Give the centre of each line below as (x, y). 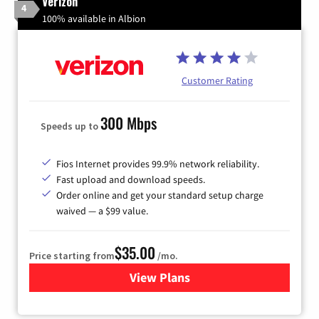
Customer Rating (217, 80)
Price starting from (72, 256)
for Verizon (190, 278)
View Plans (159, 278)
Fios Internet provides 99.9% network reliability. (158, 164)
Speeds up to (70, 126)
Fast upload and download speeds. (131, 180)
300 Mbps (129, 123)
